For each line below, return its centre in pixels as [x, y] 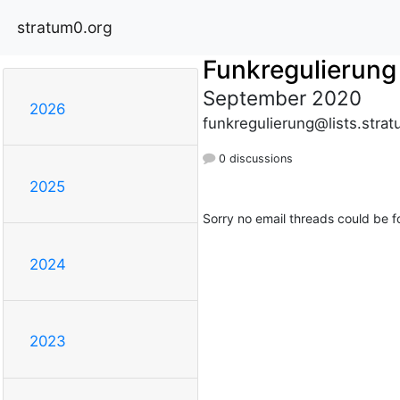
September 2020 [282, 97]
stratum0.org [65, 27]
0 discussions [254, 158]
